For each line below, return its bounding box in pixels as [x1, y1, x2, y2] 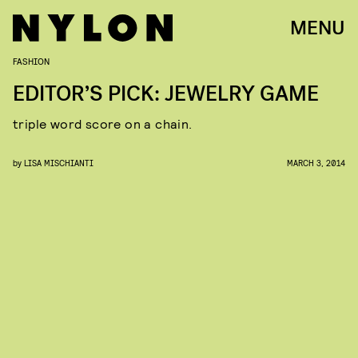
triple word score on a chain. [13, 116, 193, 131]
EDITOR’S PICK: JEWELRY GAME [13, 80, 319, 108]
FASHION [13, 55, 50, 66]
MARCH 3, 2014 [287, 157, 345, 168]
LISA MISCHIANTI [24, 157, 93, 168]
